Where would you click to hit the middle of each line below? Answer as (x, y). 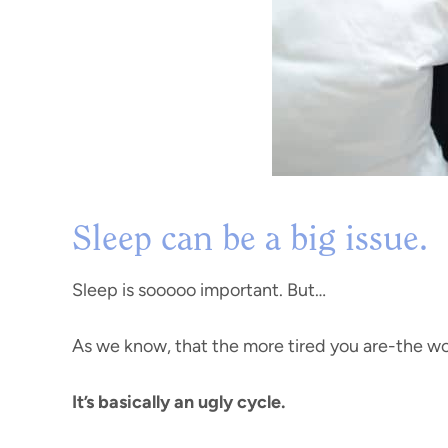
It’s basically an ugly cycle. (178, 402)
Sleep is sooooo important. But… (199, 290)
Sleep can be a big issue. (250, 241)
